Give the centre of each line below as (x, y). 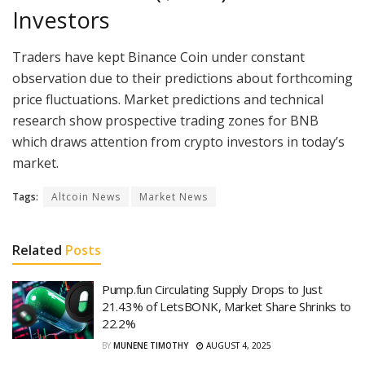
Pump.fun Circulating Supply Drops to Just (212, 289)
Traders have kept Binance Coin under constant (158, 57)
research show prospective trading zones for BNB (165, 120)
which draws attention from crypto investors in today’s (178, 141)
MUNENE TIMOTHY (151, 345)
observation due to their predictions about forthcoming (182, 78)
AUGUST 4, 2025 (237, 345)
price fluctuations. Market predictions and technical (168, 99)
